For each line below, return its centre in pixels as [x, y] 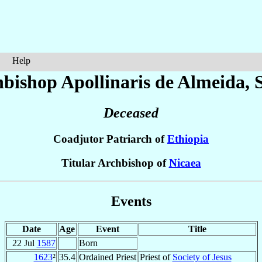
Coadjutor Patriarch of [110, 139]
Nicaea [185, 163]
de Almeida [200, 82]
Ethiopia [188, 139]
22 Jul [24, 243]
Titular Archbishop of [115, 163]
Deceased [131, 113]
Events [131, 201]
